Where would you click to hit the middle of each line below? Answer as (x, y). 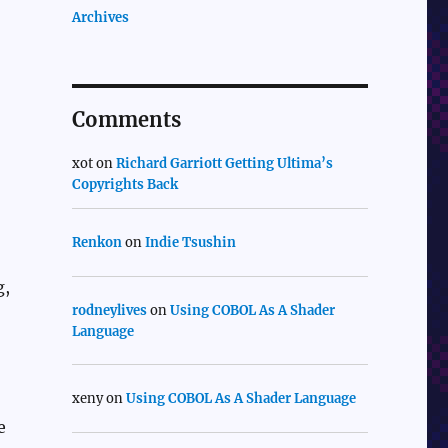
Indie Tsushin (190, 243)
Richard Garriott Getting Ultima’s (224, 164)
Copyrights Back (124, 185)
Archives (100, 18)
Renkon (96, 243)
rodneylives (109, 310)
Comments (126, 120)
